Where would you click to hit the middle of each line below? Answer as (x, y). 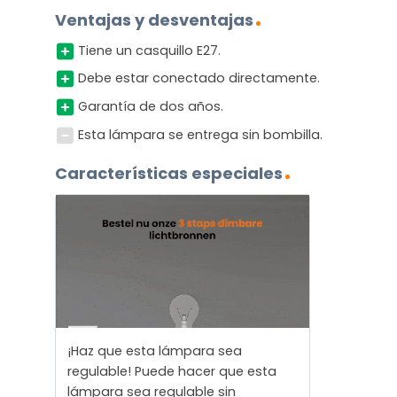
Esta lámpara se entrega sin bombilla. (200, 134)
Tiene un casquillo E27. (149, 50)
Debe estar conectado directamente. (198, 78)
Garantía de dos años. (150, 107)
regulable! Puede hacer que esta (171, 372)
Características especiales (169, 174)
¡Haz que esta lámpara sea (154, 351)
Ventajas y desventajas (154, 19)
